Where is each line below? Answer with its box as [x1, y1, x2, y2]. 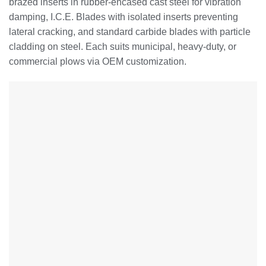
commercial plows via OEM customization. [9, 56, 186, 66]
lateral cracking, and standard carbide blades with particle [9, 26, 251, 37]
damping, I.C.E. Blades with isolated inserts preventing [9, 11, 238, 22]
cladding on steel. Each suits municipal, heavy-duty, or [9, 41, 236, 52]
